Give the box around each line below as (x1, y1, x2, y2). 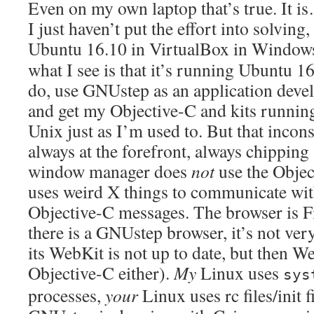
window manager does (28, 159, 191, 183)
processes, (28, 283, 105, 307)
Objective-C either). (28, 261, 174, 285)
